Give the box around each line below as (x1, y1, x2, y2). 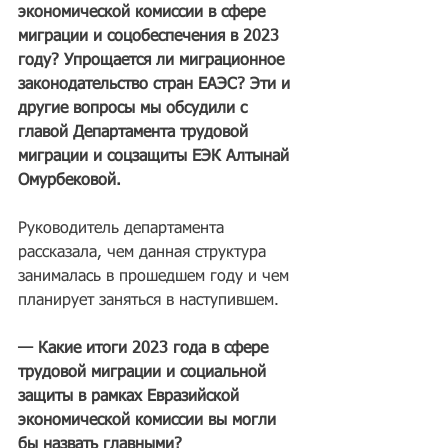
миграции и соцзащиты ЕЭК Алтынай (18, 149, 294, 165)
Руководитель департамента (18, 221, 229, 237)
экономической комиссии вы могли (18, 413, 281, 429)
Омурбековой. (18, 173, 121, 189)
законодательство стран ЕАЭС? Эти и (18, 77, 295, 93)
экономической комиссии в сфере (18, 5, 270, 21)
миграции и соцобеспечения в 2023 (18, 29, 284, 45)
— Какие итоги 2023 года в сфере (18, 341, 273, 357)
